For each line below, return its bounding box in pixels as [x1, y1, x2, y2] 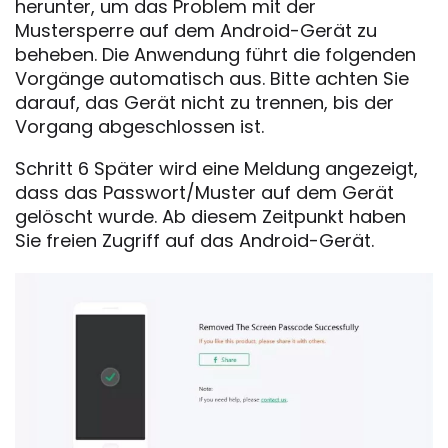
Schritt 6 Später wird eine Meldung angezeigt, [15, 155, 418, 181]
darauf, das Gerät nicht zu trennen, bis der [15, 89, 394, 115]
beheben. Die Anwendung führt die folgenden [15, 41, 416, 67]
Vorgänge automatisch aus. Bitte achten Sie [15, 65, 409, 91]
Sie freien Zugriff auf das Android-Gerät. [15, 227, 374, 253]
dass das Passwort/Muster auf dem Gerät [15, 179, 394, 205]
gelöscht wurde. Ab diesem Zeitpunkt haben [15, 203, 406, 229]
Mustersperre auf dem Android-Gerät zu [15, 17, 377, 43]
